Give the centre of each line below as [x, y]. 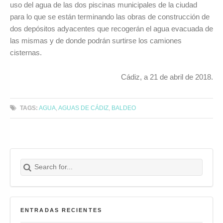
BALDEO [124, 108]
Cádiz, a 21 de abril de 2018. [167, 77]
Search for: [25, 159]
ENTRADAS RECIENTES [61, 210]
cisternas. [26, 53]
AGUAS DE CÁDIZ [84, 108]
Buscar [31, 163]
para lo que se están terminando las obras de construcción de [110, 17]
